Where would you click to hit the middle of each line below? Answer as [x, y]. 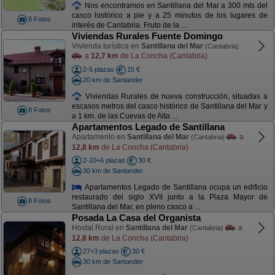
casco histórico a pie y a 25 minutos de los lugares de [169, 16]
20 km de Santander [113, 79]
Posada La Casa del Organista [136, 218]
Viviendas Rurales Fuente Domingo [147, 36]
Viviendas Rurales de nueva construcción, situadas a [175, 96]
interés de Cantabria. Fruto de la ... [129, 25]
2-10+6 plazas [104, 160]
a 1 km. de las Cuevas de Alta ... [124, 116]
